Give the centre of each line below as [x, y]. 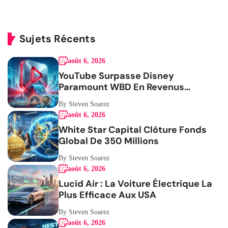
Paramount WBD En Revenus [121, 87]
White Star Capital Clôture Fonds [133, 130]
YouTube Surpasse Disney [116, 76]
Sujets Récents [58, 39]
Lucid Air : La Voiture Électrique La [135, 184]
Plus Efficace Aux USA [107, 195]
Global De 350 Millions [109, 141]
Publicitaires [87, 98]
